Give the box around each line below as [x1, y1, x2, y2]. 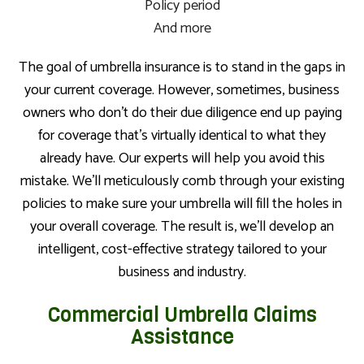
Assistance [130, 323, 234, 351]
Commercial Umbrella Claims [47, 301, 317, 329]
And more [153, 16, 211, 41]
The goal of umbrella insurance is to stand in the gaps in [19, 55, 345, 80]
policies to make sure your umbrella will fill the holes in [22, 192, 342, 217]
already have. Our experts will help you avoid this [39, 146, 325, 171]
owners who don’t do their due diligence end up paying [22, 101, 342, 126]
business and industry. [118, 260, 246, 285]
